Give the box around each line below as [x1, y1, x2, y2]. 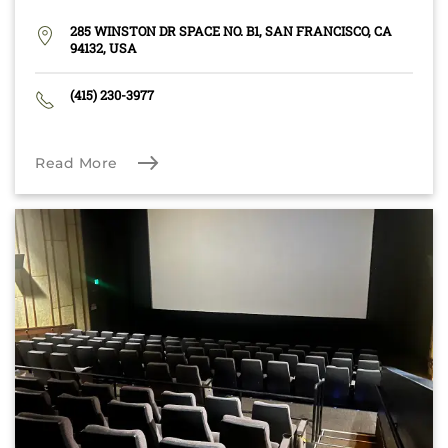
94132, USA [70, 39, 137, 56]
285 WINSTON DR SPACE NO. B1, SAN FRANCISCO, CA [70, 22, 392, 39]
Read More [35, 153, 118, 172]
